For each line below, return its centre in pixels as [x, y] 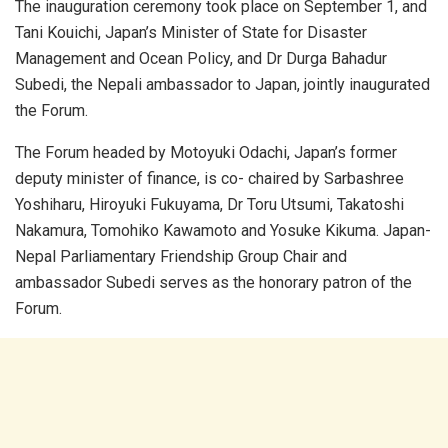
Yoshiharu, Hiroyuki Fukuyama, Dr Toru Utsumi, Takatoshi [209, 204]
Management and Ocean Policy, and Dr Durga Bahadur [201, 58]
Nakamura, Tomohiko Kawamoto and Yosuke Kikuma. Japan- [223, 230]
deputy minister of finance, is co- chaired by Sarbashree [209, 178]
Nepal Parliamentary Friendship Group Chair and [181, 256]
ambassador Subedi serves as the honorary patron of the [213, 282]
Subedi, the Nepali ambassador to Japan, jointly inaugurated [222, 84]
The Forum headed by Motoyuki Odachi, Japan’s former [206, 152]
